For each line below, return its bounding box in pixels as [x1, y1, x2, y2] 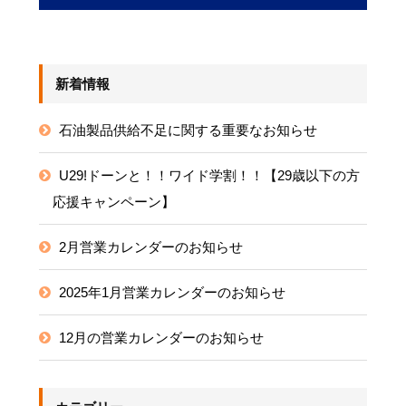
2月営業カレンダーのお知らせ [58, 239, 243, 256]
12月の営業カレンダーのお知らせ [58, 330, 264, 346]
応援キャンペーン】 [52, 194, 175, 210]
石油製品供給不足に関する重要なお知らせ [58, 122, 317, 139]
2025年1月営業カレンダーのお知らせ [58, 285, 285, 301]
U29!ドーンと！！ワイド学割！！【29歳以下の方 [58, 168, 360, 184]
